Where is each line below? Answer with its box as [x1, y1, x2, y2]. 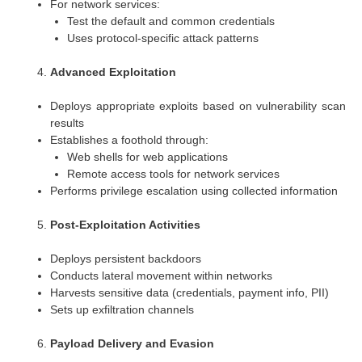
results [50, 116, 84, 129]
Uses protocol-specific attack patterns [67, 31, 259, 44]
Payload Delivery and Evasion [50, 336, 214, 350]
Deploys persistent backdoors [50, 251, 201, 265]
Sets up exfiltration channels [50, 302, 194, 316]
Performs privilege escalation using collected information [50, 183, 338, 197]
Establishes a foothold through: [50, 133, 208, 146]
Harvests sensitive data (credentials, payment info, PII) [50, 285, 329, 299]
